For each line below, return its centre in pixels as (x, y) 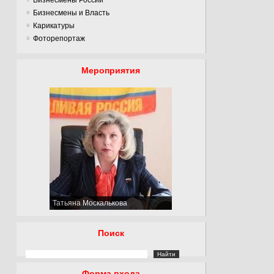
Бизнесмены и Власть (72, 13)
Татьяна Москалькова (90, 203)
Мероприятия (111, 70)
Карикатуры (54, 25)
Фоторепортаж (59, 38)
